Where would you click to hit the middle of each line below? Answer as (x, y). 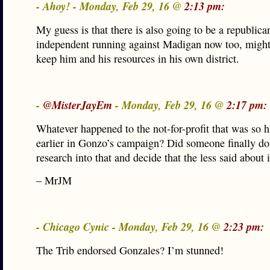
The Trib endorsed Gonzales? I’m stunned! (130, 250)
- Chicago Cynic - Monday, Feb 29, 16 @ (130, 227)
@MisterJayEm (77, 105)
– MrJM (54, 180)
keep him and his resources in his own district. (138, 58)
